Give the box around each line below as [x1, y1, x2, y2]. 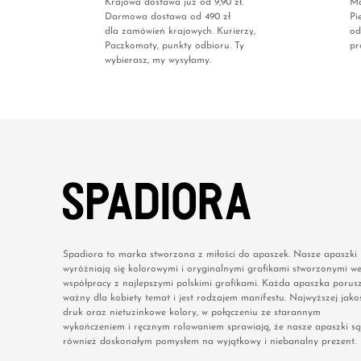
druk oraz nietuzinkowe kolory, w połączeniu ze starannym [63, 308, 321, 318]
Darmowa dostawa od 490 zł [105, 12, 230, 23]
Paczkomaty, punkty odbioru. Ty [105, 41, 244, 52]
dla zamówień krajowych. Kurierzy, [105, 27, 255, 37]
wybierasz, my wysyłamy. [105, 56, 211, 66]
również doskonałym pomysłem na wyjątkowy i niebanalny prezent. [63, 337, 356, 347]
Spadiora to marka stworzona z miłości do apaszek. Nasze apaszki [63, 250, 357, 260]
